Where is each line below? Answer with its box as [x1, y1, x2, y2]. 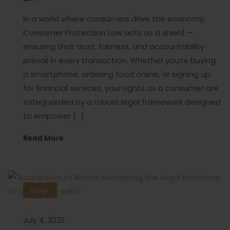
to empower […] [23, 110, 84, 122]
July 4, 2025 [23, 215, 65, 226]
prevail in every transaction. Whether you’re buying [23, 55, 216, 66]
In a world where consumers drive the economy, [23, 13, 205, 25]
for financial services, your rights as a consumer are [23, 83, 219, 94]
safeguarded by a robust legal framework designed [23, 97, 221, 108]
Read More [23, 133, 64, 144]
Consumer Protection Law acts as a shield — [23, 27, 193, 39]
